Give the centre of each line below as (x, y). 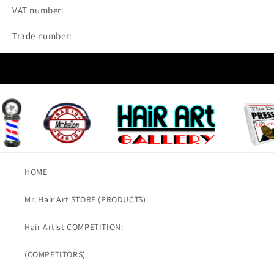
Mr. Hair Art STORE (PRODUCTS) (85, 200)
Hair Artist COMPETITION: (74, 227)
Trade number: (42, 36)
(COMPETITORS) (55, 255)
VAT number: (38, 10)
